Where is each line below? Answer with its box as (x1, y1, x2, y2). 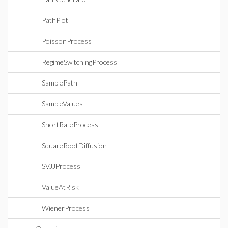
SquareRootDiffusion (42, 141, 107, 150)
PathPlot (42, 16, 68, 24)
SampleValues (42, 99, 83, 108)
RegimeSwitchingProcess (42, 58, 117, 66)
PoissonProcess (42, 37, 92, 45)
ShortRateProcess (42, 120, 98, 129)
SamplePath (42, 78, 77, 87)
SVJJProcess (42, 162, 80, 170)
